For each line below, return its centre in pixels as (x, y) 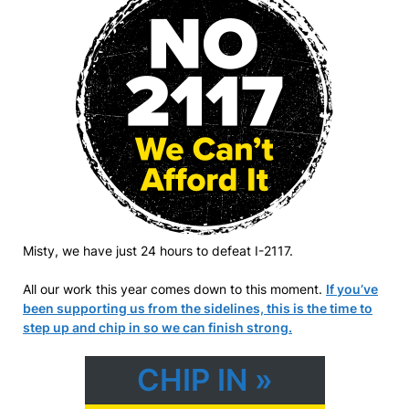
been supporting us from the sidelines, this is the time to (198, 308)
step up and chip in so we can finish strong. (157, 327)
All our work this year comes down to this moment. (174, 289)
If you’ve (352, 289)
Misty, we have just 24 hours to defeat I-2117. (158, 251)
